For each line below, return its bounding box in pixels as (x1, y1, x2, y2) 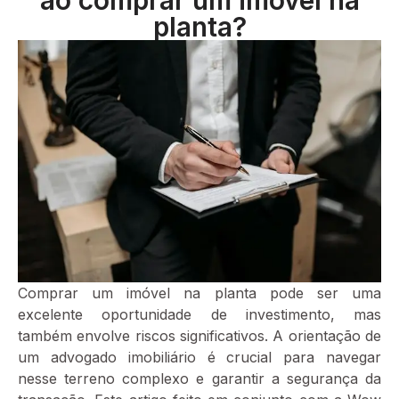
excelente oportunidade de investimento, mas (18, 305, 381, 323)
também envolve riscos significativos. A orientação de (18, 326, 381, 345)
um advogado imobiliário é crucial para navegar (18, 347, 381, 366)
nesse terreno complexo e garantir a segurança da (18, 369, 381, 387)
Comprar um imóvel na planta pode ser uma (18, 283, 381, 302)
